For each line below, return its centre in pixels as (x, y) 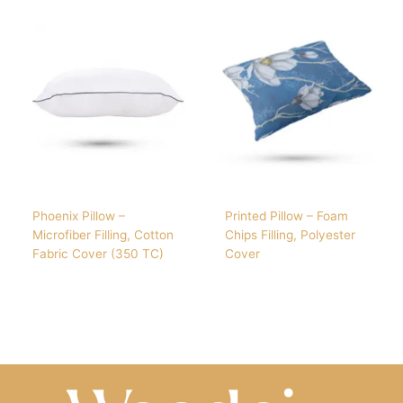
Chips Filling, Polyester (291, 234)
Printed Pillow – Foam (287, 215)
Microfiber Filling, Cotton (103, 234)
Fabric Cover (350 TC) (99, 253)
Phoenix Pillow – (79, 215)
